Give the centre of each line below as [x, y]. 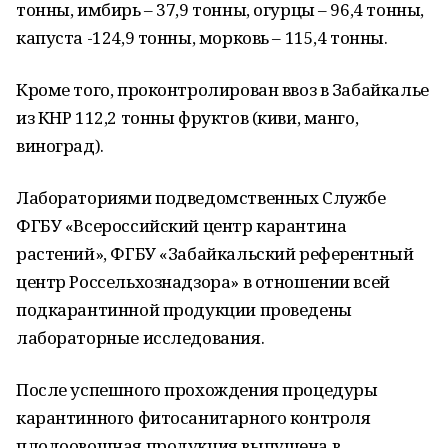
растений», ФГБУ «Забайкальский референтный [215, 253]
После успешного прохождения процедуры [197, 389]
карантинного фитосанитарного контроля [193, 417]
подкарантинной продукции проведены [184, 309]
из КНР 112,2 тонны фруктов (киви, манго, [187, 117]
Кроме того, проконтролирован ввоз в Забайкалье [222, 89]
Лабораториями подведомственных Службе [201, 197]
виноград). [60, 145]
